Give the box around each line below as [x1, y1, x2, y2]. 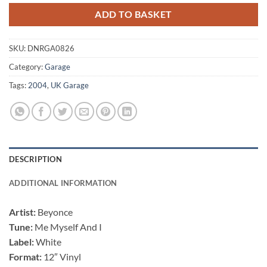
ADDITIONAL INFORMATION [9, 178, 117, 188]
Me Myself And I [35, 221, 102, 232]
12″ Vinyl [44, 250, 81, 262]
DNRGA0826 [27, 43, 74, 53]
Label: [9, 235, 36, 247]
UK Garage [51, 80, 89, 90]
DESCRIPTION [9, 154, 62, 164]
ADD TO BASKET [95, 8, 172, 20]
